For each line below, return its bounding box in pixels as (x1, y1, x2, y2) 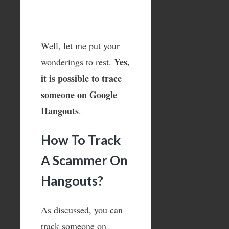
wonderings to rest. (41, 55, 114, 68)
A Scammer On (41, 152, 128, 168)
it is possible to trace (41, 71, 122, 85)
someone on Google (41, 87, 117, 101)
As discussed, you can (41, 203, 123, 216)
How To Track (41, 132, 121, 148)
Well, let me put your (41, 39, 120, 52)
